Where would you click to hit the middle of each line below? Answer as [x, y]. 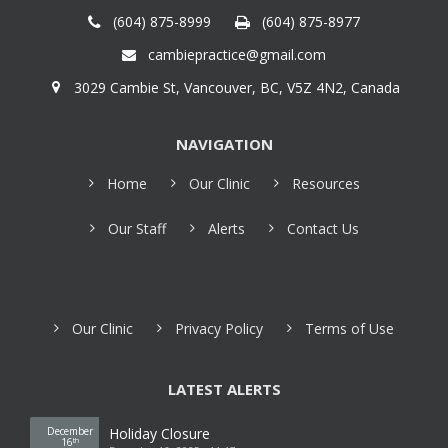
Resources [325, 183]
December [70, 430]
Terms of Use [349, 328]
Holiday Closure [159, 433]
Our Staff [136, 228]
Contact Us [322, 228]
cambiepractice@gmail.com [237, 54]
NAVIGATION [224, 143]
